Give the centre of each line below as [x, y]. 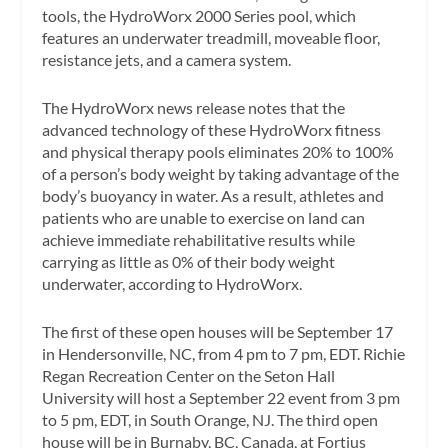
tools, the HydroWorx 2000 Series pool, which [199, 16]
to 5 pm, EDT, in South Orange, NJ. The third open [210, 419]
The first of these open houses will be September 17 [218, 331]
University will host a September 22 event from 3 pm [221, 397]
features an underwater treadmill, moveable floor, [211, 38]
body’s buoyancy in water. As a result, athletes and [213, 195]
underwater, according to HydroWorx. [172, 283]
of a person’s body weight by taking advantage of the [221, 173]
